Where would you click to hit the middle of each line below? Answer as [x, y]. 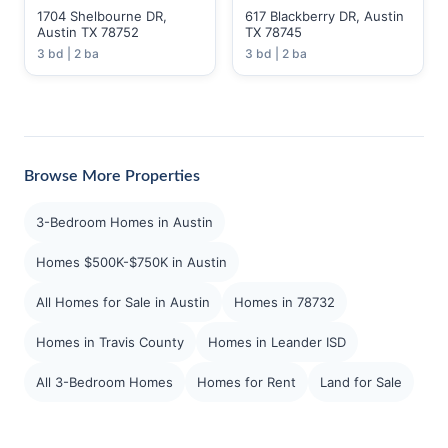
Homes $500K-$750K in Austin [131, 262]
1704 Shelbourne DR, [102, 16]
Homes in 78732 [284, 302]
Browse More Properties [112, 176]
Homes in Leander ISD [277, 342]
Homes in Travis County [110, 342]
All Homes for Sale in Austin [123, 302]
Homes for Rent [246, 382]
